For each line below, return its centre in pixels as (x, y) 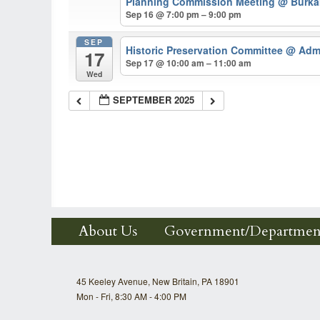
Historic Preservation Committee (206, 50)
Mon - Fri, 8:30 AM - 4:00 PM (131, 296)
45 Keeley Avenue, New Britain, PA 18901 (158, 281)
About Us (108, 231)
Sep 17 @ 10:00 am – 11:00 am (189, 63)
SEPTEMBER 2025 (154, 99)
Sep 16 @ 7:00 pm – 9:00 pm (184, 14)
